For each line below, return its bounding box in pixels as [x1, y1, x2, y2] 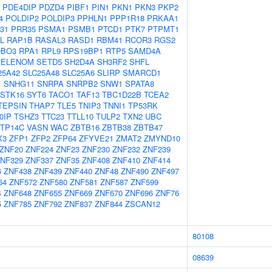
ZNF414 [143, 154, 171, 166]
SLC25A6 [62, 67, 95, 78]
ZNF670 [95, 187, 123, 199]
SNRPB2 [66, 78, 98, 89]
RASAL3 [35, 34, 66, 46]
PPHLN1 [77, 12, 107, 24]
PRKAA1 [147, 12, 178, 24]
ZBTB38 [102, 121, 131, 133]
